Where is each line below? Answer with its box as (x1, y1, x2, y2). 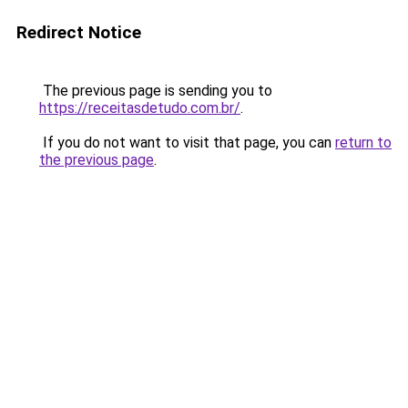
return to (335, 134, 392, 151)
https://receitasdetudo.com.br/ (39, 99, 240, 117)
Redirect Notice (16, 22, 141, 43)
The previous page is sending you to (39, 82, 272, 99)
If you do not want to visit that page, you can (39, 134, 335, 151)
